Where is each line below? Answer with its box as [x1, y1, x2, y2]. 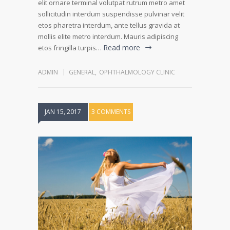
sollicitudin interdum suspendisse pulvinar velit [38, 9, 184, 18]
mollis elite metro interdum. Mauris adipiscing [38, 31, 178, 41]
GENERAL [69, 67, 95, 76]
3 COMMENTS [91, 107, 130, 116]
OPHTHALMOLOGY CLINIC [99, 67, 175, 76]
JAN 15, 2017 [45, 107, 81, 116]
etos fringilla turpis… [38, 43, 102, 52]
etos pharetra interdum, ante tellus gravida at [38, 20, 180, 30]
